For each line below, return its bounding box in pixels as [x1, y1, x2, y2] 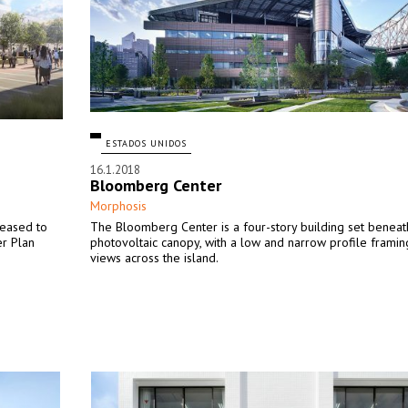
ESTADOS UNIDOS [106, 138, 187, 149]
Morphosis [90, 198, 147, 214]
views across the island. [90, 250, 219, 266]
